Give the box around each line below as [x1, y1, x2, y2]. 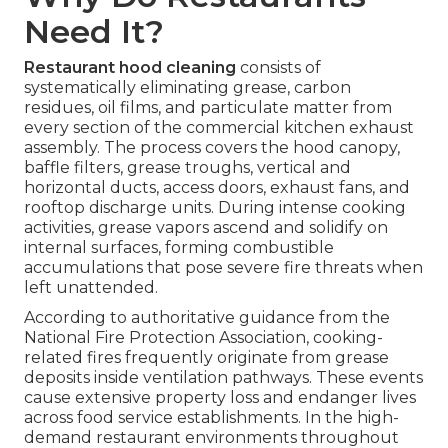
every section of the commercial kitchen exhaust [24, 117, 414, 137]
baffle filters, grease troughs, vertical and [24, 157, 351, 177]
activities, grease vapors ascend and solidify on [24, 217, 388, 237]
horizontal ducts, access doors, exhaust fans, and [24, 177, 410, 197]
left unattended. [24, 277, 158, 297]
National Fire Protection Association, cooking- [24, 327, 383, 347]
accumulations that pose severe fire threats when [24, 257, 423, 277]
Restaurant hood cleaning [24, 57, 236, 77]
